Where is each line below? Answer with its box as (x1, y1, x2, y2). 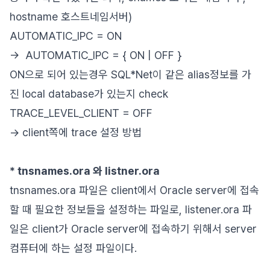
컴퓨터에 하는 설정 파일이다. (10, 242, 137, 254)
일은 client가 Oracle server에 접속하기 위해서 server (10, 222, 257, 235)
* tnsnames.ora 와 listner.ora (10, 165, 160, 177)
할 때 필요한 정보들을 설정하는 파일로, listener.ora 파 (10, 203, 252, 216)
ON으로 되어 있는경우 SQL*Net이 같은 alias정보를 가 (10, 68, 251, 81)
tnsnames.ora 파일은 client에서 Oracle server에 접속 (10, 184, 259, 196)
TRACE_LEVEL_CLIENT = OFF (10, 107, 152, 119)
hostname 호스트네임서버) (10, 10, 132, 23)
